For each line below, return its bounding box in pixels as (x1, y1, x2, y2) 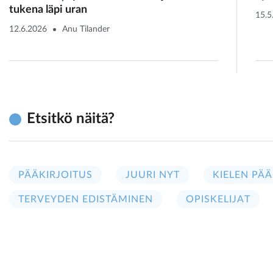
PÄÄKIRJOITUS (18, 170, 93, 180)
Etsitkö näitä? (27, 112, 115, 126)
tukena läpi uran (9, 4, 87, 15)
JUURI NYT (126, 170, 180, 180)
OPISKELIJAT (186, 194, 250, 204)
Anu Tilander (62, 25, 110, 34)
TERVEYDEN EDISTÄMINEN (18, 194, 153, 204)
